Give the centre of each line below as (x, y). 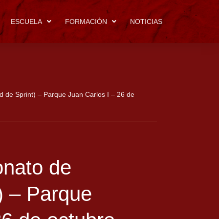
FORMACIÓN (86, 22)
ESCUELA (26, 22)
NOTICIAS (146, 22)
